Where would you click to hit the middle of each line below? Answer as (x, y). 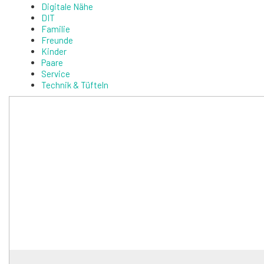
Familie (56, 29)
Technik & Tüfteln (75, 85)
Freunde (57, 40)
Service (56, 73)
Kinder (54, 51)
